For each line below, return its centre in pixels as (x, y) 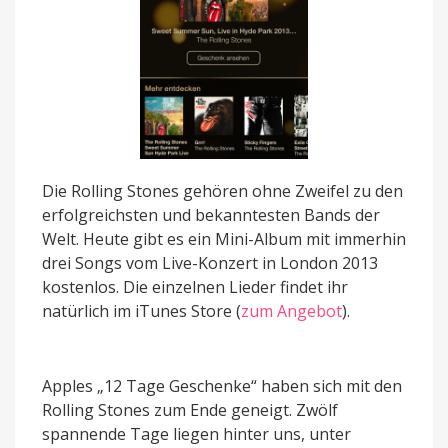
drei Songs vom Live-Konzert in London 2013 (210, 263)
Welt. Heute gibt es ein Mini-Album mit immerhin (224, 239)
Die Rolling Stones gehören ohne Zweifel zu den (222, 191)
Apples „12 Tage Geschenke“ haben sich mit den (222, 386)
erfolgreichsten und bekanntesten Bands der (211, 215)
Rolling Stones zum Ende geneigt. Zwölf (190, 410)
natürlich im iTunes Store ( (141, 311)
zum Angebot (291, 311)
